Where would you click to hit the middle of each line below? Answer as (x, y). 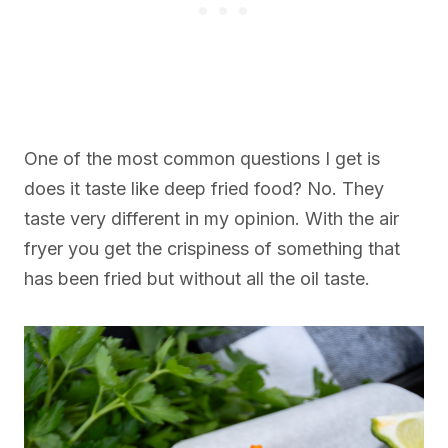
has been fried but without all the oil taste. (197, 279)
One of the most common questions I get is (202, 159)
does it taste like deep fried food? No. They (204, 189)
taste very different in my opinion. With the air (211, 219)
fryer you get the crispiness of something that (212, 249)
